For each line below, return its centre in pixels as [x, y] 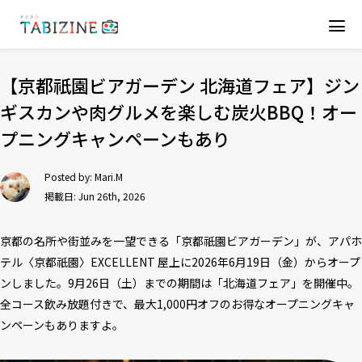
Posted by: [69, 177]
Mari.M [109, 177]
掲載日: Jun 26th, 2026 [95, 196]
